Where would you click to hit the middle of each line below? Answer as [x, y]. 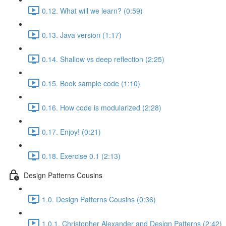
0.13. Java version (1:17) [82, 35]
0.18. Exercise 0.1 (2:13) [81, 156]
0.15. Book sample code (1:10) [91, 83]
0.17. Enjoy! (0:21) [71, 131]
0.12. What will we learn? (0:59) [92, 10]
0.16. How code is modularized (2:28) [102, 107]
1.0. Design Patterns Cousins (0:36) [99, 199]
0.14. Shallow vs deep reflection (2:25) [103, 59]
